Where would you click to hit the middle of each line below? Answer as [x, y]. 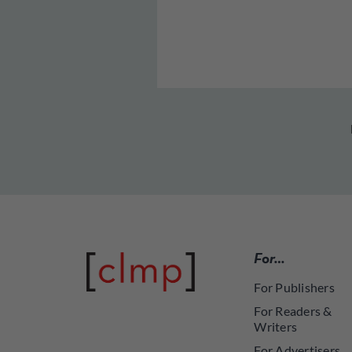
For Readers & [293, 311]
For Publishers [295, 287]
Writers [276, 326]
